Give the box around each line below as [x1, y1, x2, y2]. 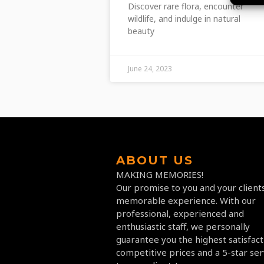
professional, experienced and [116, 207, 244, 219]
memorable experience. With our [116, 194, 256, 206]
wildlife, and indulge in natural [128, 12, 240, 24]
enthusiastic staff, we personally [116, 220, 250, 232]
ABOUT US [116, 153, 193, 167]
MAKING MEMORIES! [116, 168, 203, 180]
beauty [128, 25, 154, 37]
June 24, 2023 [128, 63, 172, 74]
